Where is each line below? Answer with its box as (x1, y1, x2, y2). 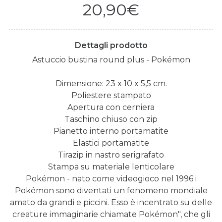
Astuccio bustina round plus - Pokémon (32, 55, 190, 64)
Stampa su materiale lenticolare (48, 162, 174, 171)
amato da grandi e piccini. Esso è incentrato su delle (10, 197, 212, 207)
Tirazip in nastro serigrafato (58, 150, 164, 160)
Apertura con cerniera (67, 102, 155, 112)
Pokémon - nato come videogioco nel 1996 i (25, 173, 197, 183)
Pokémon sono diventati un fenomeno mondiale (14, 185, 208, 195)
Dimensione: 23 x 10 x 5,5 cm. (55, 78, 167, 88)
